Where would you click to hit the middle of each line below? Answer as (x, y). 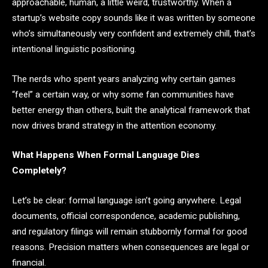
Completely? (39, 171)
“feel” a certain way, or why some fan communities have (123, 94)
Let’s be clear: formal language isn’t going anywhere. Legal (127, 201)
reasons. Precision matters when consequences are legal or (131, 247)
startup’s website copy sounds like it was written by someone (134, 18)
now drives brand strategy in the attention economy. (114, 125)
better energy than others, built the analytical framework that (131, 110)
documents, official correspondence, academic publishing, (126, 216)
